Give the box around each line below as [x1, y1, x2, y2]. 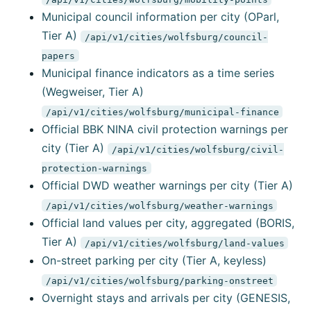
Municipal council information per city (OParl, [42, 10, 279, 24]
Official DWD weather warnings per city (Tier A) [42, 178, 293, 193]
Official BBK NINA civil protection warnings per [42, 122, 288, 137]
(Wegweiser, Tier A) [42, 85, 144, 99]
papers [42, 50, 75, 61]
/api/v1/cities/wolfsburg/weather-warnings [45, 200, 274, 211]
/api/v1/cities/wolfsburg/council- [84, 31, 268, 42]
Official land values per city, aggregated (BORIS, [42, 216, 294, 230]
